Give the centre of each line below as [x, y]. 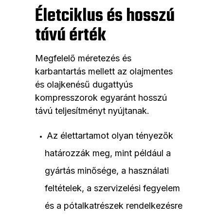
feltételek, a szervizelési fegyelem [112, 188]
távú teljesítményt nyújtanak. [92, 111]
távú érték [71, 36]
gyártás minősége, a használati [107, 171]
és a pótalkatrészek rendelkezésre [114, 206]
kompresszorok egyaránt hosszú [101, 98]
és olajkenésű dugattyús [84, 85]
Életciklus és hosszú [105, 17]
